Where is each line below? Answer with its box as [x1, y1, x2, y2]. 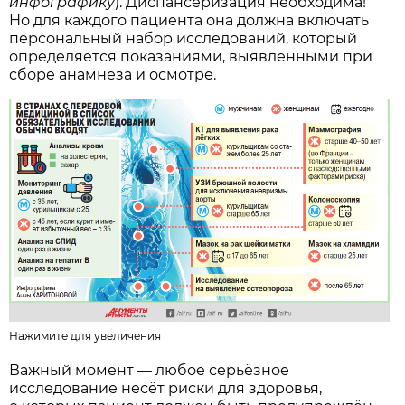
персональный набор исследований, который [9, 29, 358, 47]
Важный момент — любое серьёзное [9, 361, 290, 379]
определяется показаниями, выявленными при [9, 47, 373, 65]
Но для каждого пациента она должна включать [9, 11, 370, 29]
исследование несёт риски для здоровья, [9, 379, 323, 397]
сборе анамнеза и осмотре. [9, 65, 217, 83]
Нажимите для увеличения [9, 328, 162, 343]
